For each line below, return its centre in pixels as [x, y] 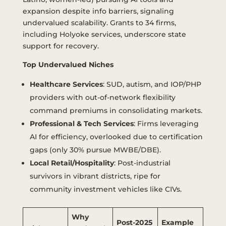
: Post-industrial [142, 163]
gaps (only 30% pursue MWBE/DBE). [95, 150]
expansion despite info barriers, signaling [98, 11]
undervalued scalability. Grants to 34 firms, [99, 23]
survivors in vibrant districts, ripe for [95, 176]
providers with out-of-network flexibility [102, 98]
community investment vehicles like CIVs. [105, 189]
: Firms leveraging [166, 124]
